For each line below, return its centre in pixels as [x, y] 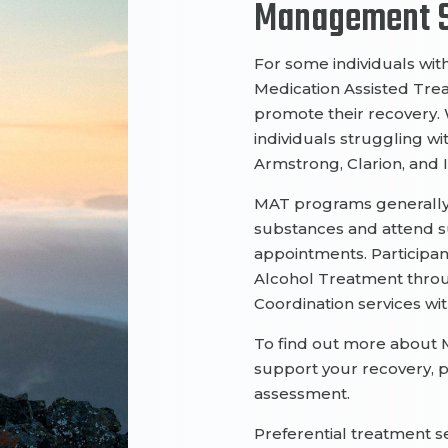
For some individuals [336, 64]
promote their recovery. [348, 114]
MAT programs [314, 204]
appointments [308, 254]
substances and [317, 229]
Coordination [305, 304]
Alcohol [285, 279]
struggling [383, 139]
